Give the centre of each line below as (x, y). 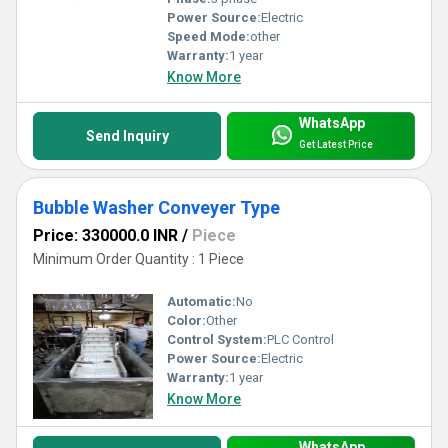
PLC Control (300, 340)
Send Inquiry (127, 136)
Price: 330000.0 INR (105, 236)
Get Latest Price (335, 144)
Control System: (217, 340)
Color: (186, 321)
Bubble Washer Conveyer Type (156, 208)
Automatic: (201, 302)
